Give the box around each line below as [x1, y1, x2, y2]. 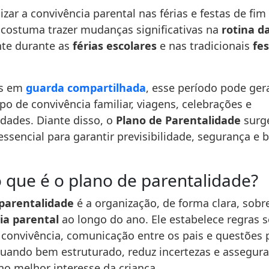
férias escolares [73, 38, 157, 53]
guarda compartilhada [26, 80, 146, 95]
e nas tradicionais [157, 38, 253, 53]
